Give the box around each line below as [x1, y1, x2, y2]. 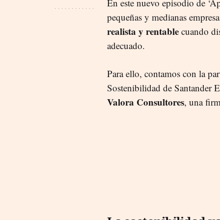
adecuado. [107, 39, 145, 52]
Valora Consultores [107, 95, 184, 109]
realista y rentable [107, 24, 181, 38]
